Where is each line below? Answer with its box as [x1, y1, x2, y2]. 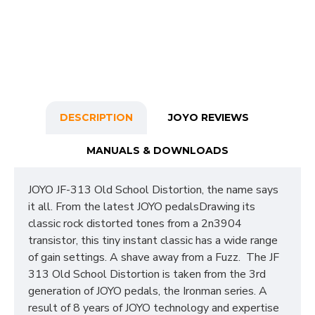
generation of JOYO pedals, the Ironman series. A [28, 283, 267, 299]
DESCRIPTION [59, 111, 133, 124]
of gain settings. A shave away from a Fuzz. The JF [28, 250, 279, 265]
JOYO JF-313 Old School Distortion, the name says [28, 182, 278, 198]
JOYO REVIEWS [167, 111, 249, 124]
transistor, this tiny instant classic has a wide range [28, 233, 278, 248]
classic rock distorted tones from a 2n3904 [28, 216, 242, 231]
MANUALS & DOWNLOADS [86, 144, 229, 157]
